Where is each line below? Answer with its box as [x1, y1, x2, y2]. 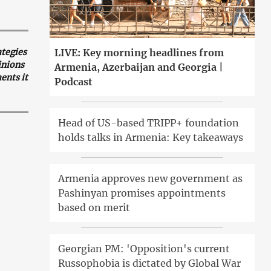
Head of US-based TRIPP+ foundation [58, 117, 240, 129]
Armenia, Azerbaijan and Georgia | [54, 61, 224, 74]
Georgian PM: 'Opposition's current [58, 243, 230, 255]
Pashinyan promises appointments [58, 187, 226, 200]
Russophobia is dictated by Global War [58, 257, 241, 270]
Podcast [54, 76, 93, 88]
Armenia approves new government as [58, 172, 243, 185]
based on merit [58, 201, 131, 214]
